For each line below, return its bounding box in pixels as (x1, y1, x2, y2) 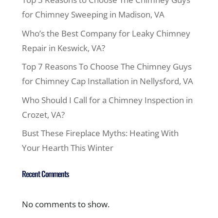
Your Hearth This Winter (21, 142, 113, 153)
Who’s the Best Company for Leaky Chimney (21, 27, 190, 39)
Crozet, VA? (21, 109, 65, 120)
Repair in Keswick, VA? (21, 42, 105, 54)
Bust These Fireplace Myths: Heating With (21, 127, 179, 139)
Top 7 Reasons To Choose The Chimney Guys (21, 61, 192, 72)
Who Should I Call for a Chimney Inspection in (21, 94, 193, 106)
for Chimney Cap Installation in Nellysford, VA (21, 75, 193, 87)
